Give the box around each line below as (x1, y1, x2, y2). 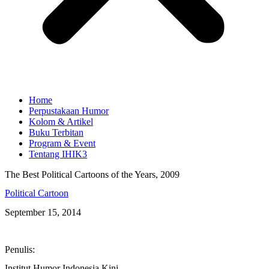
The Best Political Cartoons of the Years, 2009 (5, 169, 180, 180)
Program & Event (29, 138, 95, 148)
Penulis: (5, 244, 35, 255)
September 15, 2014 (5, 207, 81, 217)
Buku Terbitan (29, 127, 83, 138)
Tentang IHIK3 (29, 149, 87, 159)
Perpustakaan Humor (29, 106, 109, 116)
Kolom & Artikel (29, 116, 93, 127)
